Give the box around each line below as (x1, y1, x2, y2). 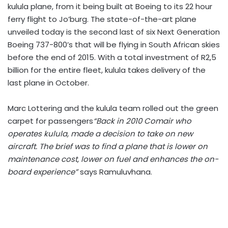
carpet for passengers (8, 116, 93, 126)
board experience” (8, 166, 78, 177)
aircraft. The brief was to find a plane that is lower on (8, 141, 208, 152)
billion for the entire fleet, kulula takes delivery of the (8, 65, 206, 75)
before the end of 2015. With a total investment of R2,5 (8, 52, 216, 63)
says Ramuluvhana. (78, 166, 152, 177)
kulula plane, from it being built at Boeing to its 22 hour (8, 1, 212, 12)
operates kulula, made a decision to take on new (8, 128, 193, 139)
